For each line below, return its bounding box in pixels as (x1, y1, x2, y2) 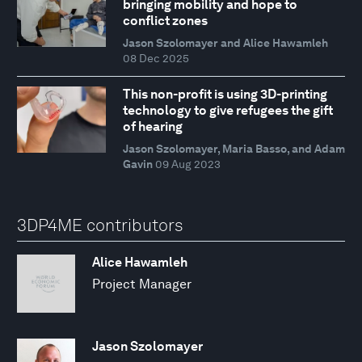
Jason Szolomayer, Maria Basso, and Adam (122, 142, 345, 156)
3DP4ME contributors (17, 215, 183, 236)
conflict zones (122, 13, 208, 29)
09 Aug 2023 (154, 158, 221, 171)
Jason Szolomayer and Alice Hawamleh (122, 36, 328, 50)
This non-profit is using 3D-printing (122, 86, 327, 103)
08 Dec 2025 (122, 52, 189, 65)
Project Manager (92, 276, 192, 292)
